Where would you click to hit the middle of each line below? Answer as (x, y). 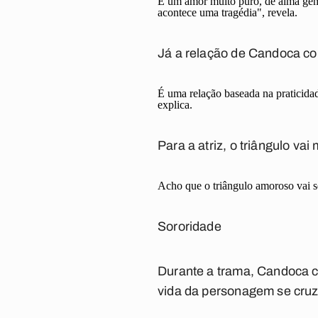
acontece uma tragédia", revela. (227, 12)
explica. (175, 105)
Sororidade (190, 226)
